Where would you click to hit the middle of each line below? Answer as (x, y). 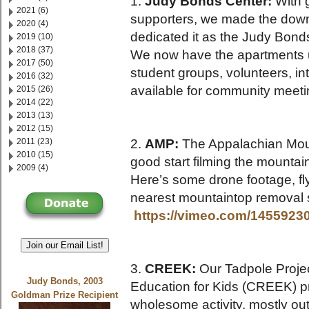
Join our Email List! (64, 245)
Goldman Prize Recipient (65, 296)
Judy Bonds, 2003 (64, 282)
